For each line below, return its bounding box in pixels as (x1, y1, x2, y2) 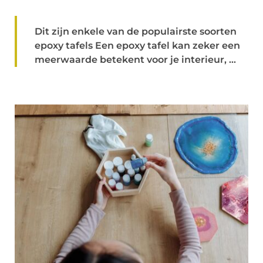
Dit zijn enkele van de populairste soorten (35, 26, 237, 37)
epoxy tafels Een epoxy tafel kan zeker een (35, 40, 240, 51)
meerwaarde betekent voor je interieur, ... (35, 54, 236, 65)
